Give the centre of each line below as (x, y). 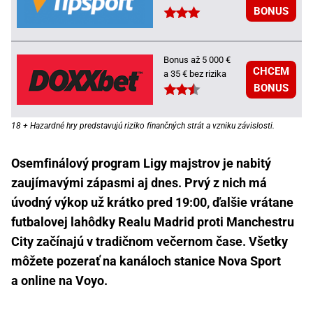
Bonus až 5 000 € (197, 59)
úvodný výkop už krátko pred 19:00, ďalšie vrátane (152, 202)
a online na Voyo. (59, 280)
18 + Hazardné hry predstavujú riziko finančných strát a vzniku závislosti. (143, 125)
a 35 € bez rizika (195, 73)
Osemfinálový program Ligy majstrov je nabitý (141, 163)
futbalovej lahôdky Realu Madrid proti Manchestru (153, 221)
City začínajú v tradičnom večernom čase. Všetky (150, 241)
